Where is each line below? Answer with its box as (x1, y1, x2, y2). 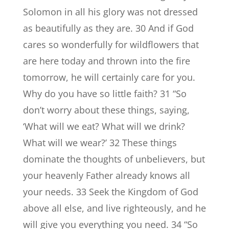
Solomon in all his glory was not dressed (22, 6, 198, 18)
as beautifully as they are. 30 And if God (22, 22, 194, 34)
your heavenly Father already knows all (22, 169, 190, 181)
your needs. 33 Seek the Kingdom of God (22, 186, 198, 198)
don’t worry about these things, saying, (22, 104, 190, 116)
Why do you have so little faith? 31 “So (22, 87, 187, 100)
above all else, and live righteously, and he (22, 202, 206, 214)
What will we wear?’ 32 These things (22, 136, 177, 149)
